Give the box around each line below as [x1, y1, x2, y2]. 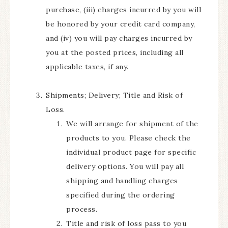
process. [66, 205, 97, 214]
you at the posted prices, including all [46, 48, 184, 57]
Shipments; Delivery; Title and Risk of [46, 91, 183, 100]
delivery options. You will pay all [66, 162, 184, 171]
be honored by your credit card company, [46, 19, 195, 28]
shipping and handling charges [66, 176, 178, 185]
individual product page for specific [66, 148, 196, 157]
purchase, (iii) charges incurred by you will [46, 5, 201, 14]
